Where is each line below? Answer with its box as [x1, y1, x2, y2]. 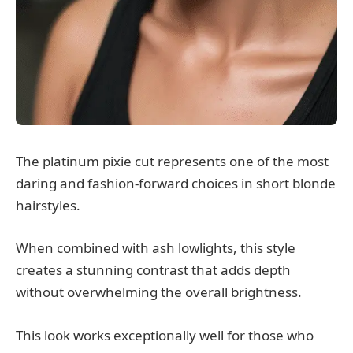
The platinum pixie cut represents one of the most [16, 152, 329, 171]
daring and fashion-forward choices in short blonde [16, 174, 336, 193]
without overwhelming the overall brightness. [16, 283, 302, 302]
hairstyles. [16, 196, 80, 215]
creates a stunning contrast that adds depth [16, 261, 291, 280]
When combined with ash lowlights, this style [16, 239, 295, 258]
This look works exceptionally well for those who [16, 325, 314, 344]
